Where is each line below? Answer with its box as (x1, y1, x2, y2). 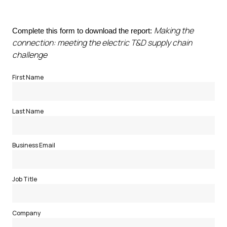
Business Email (12, 141, 55, 149)
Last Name (12, 107, 44, 116)
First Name (12, 73, 44, 82)
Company (12, 209, 41, 217)
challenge (12, 49, 47, 60)
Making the (154, 25, 194, 36)
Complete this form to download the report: (12, 27, 152, 35)
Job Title (12, 175, 37, 183)
